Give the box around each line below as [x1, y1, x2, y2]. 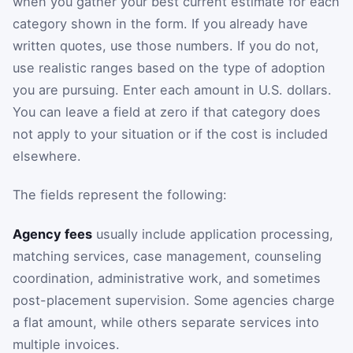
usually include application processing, [92, 225, 333, 242]
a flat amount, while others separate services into [13, 314, 319, 330]
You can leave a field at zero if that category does [13, 103, 321, 120]
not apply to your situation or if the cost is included [13, 125, 328, 142]
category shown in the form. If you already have [13, 15, 308, 32]
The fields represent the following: [13, 187, 227, 203]
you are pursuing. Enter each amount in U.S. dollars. [13, 81, 332, 98]
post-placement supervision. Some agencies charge [13, 292, 335, 308]
